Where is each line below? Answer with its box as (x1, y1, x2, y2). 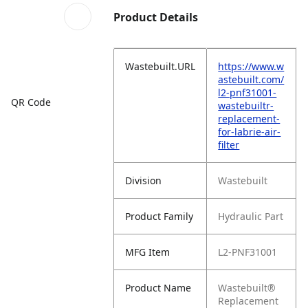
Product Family (125, 210, 194, 223)
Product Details (113, 10, 199, 25)
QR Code (11, 95, 51, 109)
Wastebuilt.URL (125, 60, 196, 73)
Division (125, 174, 162, 187)
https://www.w (218, 60, 285, 73)
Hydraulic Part (218, 210, 284, 223)
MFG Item (125, 245, 170, 258)
